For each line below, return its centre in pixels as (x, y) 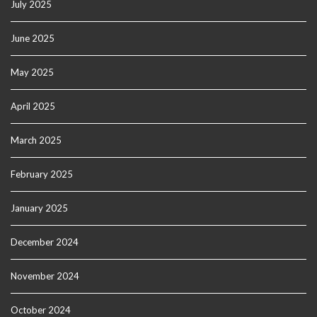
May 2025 (32, 72)
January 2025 (39, 208)
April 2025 (33, 106)
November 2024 (45, 276)
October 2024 (41, 310)
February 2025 (42, 174)
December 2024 (45, 242)
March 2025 (36, 140)
